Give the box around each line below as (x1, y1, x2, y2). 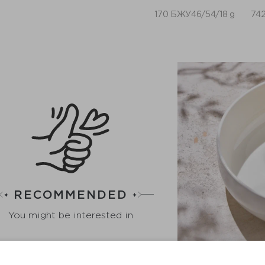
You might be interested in (8, 209, 133, 220)
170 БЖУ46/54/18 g (154, 9, 235, 19)
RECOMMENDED (14, 188, 128, 201)
